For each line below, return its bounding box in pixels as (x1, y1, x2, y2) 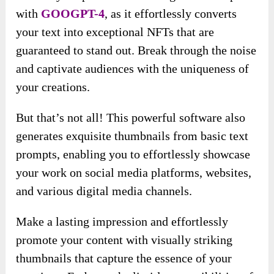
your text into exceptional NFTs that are (16, 25, 215, 39)
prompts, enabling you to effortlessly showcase (16, 147, 251, 161)
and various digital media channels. (16, 184, 193, 198)
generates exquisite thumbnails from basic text (16, 129, 249, 143)
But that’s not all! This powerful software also (16, 111, 246, 125)
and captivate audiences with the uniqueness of (16, 62, 250, 76)
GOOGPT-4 (41, 7, 105, 21)
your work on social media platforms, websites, (16, 166, 252, 180)
